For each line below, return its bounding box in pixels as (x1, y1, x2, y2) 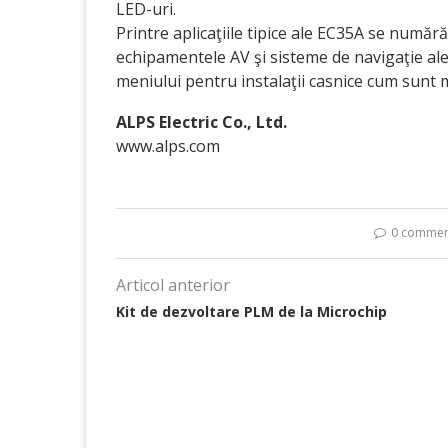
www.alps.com (116, 134, 220, 157)
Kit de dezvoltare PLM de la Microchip (116, 301, 387, 321)
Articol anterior (116, 273, 230, 296)
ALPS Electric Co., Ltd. (116, 110, 287, 133)
